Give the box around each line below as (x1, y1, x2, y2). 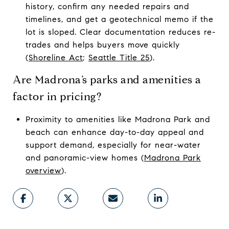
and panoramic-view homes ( (25, 152, 144, 163)
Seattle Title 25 (88, 52, 150, 62)
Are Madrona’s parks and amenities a (13, 73, 201, 86)
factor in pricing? (13, 89, 101, 103)
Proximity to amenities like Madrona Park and (25, 114, 210, 124)
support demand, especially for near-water (25, 140, 201, 150)
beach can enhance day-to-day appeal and (25, 127, 204, 137)
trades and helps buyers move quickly (25, 39, 180, 50)
